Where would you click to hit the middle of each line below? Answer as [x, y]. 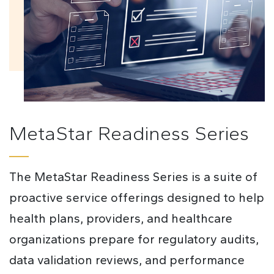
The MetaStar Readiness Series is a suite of [133, 177]
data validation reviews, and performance [127, 260]
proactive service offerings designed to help [137, 198]
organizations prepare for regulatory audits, [134, 239]
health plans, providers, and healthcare [121, 218]
